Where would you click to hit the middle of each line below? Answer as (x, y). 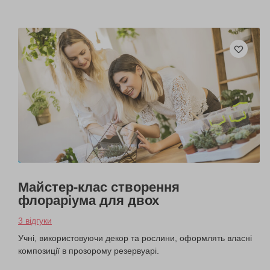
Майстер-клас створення (99, 187)
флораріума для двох (89, 201)
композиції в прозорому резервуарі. (89, 251)
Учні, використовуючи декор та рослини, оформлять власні (135, 238)
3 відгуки (35, 221)
